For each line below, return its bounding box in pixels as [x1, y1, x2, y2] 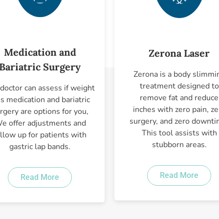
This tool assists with [141, 127, 217, 138]
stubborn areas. [152, 139, 207, 150]
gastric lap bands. [9, 141, 70, 152]
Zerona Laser [149, 46, 210, 59]
